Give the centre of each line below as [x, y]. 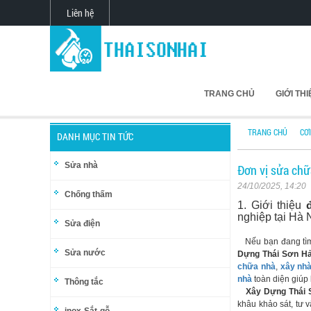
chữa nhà [257, 267]
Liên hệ [80, 13]
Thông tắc [84, 282]
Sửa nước [85, 253]
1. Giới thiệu [272, 205]
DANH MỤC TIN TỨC [95, 136]
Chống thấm [89, 194]
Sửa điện [82, 224]
